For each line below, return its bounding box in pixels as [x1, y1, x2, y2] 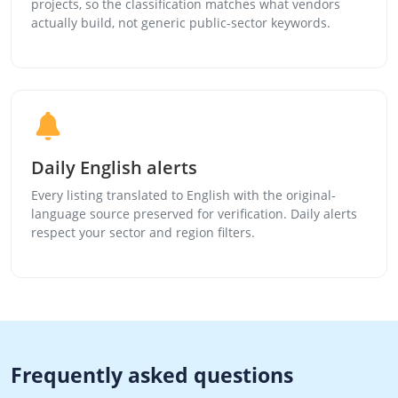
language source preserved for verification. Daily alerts [31, 204, 358, 222]
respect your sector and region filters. [31, 223, 256, 241]
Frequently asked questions [11, 360, 293, 389]
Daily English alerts [31, 155, 198, 179]
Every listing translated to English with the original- [31, 186, 337, 203]
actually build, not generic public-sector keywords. [31, 13, 331, 31]
